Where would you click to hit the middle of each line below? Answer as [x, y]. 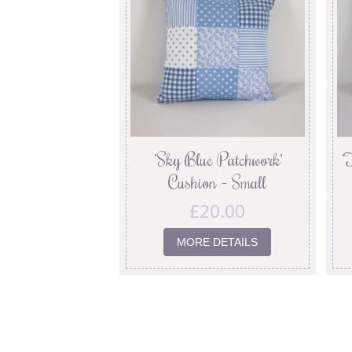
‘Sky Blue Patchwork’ [218, 159]
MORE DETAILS [218, 242]
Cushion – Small [218, 182]
